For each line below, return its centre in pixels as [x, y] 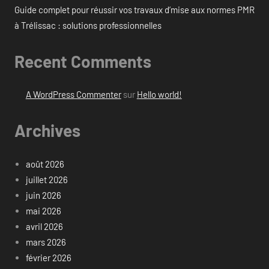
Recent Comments [83, 61]
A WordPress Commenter [73, 95]
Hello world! [159, 95]
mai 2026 [43, 210]
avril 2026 [44, 226]
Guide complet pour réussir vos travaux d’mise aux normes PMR [134, 9]
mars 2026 [46, 242]
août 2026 [45, 164]
